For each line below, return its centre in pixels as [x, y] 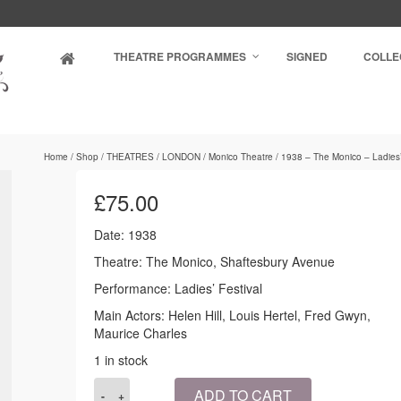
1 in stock [121, 360]
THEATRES [130, 157]
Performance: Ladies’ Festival [179, 288]
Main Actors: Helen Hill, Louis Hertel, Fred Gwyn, [233, 315]
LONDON [181, 157]
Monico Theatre [240, 157]
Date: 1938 [126, 235]
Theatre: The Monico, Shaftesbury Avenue [215, 261]
